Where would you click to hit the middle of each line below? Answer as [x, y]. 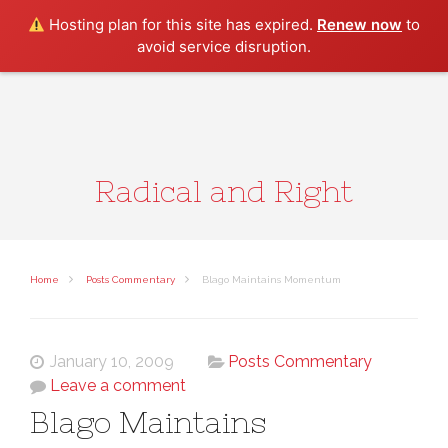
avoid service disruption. [224, 46]
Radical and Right [224, 191]
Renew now [360, 24]
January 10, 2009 [112, 361]
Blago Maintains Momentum [270, 279]
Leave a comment [118, 385]
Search [374, 11]
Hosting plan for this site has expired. [181, 24]
